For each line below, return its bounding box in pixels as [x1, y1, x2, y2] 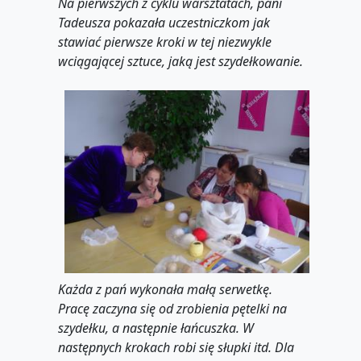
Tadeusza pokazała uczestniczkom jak [58, 13, 270, 31]
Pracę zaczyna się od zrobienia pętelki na [58, 300, 287, 318]
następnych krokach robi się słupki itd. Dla [58, 338, 294, 357]
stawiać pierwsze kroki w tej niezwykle [58, 32, 272, 51]
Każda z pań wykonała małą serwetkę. [58, 280, 272, 299]
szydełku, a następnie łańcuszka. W [58, 319, 254, 338]
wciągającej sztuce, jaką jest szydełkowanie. [58, 52, 303, 70]
